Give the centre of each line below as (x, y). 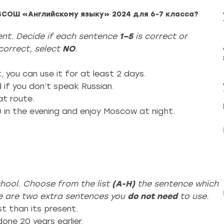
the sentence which (177, 184)
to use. (193, 196)
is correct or (160, 36)
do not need (152, 196)
